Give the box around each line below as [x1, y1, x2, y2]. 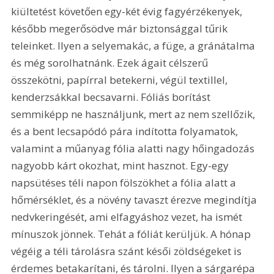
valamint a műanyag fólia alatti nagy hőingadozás [11, 141, 257, 156]
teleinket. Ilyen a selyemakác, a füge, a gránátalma [11, 39, 258, 53]
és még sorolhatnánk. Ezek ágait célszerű [11, 56, 211, 70]
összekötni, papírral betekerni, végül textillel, [11, 73, 231, 87]
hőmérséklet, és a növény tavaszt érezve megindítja [11, 193, 260, 207]
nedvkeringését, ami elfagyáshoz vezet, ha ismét [11, 210, 245, 224]
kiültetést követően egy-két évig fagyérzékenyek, [11, 4, 245, 19]
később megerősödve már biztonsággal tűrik [11, 21, 231, 36]
